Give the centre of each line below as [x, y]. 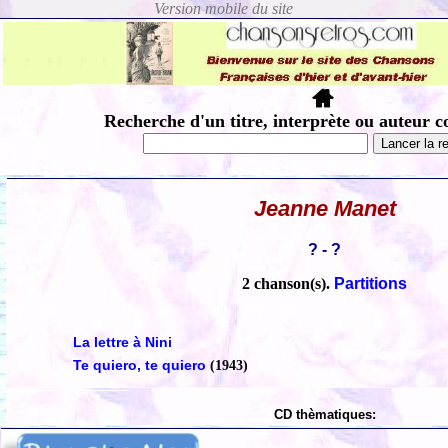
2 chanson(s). [288, 284]
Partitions [371, 284]
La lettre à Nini [122, 342]
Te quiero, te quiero [139, 365]
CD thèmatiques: [325, 415]
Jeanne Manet [325, 209]
